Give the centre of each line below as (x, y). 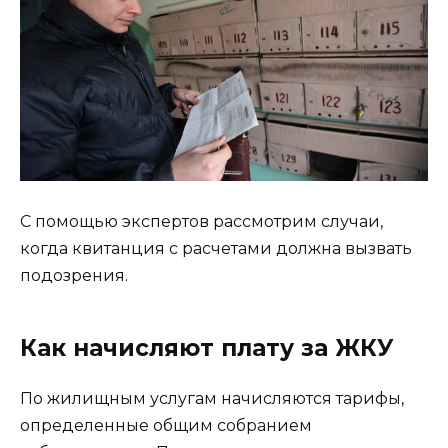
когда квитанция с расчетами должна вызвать (216, 249)
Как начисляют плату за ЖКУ (207, 348)
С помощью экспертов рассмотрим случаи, (201, 222)
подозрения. (74, 276)
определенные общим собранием (166, 426)
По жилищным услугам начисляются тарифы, (212, 399)
